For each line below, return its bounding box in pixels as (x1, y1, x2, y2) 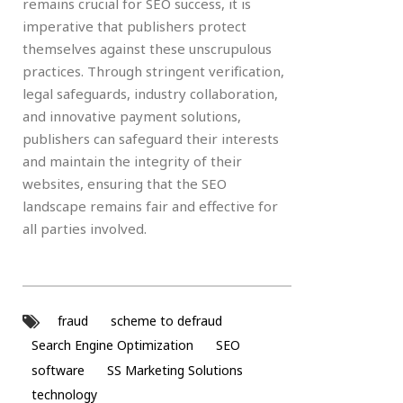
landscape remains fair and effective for (22, 196, 278, 215)
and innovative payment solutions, (22, 106, 241, 125)
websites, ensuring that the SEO (22, 174, 227, 193)
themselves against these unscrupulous (22, 39, 272, 58)
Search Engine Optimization (31, 336, 193, 354)
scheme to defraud (111, 312, 222, 329)
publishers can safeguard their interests (22, 129, 279, 148)
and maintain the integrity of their (22, 151, 242, 170)
